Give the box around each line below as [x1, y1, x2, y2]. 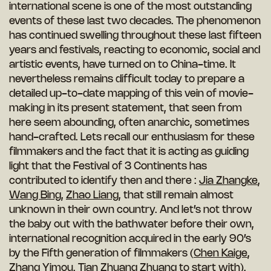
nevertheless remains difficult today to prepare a [9, 74, 244, 85]
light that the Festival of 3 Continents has [9, 162, 207, 172]
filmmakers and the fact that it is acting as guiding [9, 147, 249, 157]
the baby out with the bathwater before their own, [9, 220, 254, 230]
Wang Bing [9, 191, 61, 201]
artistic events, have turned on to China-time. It [9, 60, 236, 70]
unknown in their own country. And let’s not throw [9, 205, 252, 215]
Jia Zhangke [199, 176, 258, 186]
